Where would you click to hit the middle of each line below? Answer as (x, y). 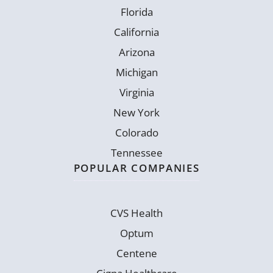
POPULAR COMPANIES (136, 168)
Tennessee (136, 152)
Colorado (136, 132)
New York (136, 112)
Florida (136, 12)
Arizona (136, 52)
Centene (136, 253)
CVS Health (136, 213)
